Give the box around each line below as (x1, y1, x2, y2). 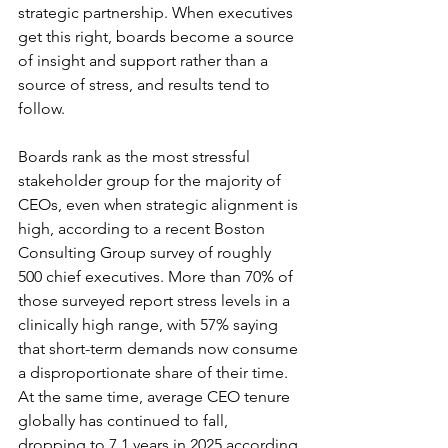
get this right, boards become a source (18, 27, 298, 46)
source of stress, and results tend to (18, 75, 274, 94)
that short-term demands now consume (18, 339, 302, 358)
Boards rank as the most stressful (18, 147, 254, 166)
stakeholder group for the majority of (18, 171, 285, 190)
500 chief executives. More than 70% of (18, 267, 297, 286)
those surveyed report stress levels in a (18, 291, 294, 310)
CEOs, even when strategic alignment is (18, 195, 302, 214)
